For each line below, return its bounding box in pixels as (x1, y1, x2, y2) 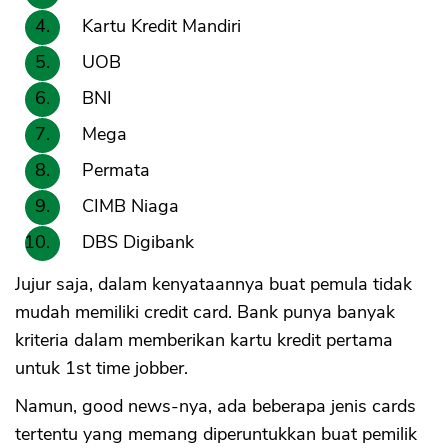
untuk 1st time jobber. (15, 356, 188, 381)
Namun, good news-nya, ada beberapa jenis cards (15, 394, 416, 419)
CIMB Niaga (82, 194, 179, 219)
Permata (82, 158, 150, 183)
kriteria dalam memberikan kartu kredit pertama (15, 328, 393, 353)
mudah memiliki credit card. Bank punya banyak (15, 300, 395, 325)
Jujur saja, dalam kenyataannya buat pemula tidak (15, 272, 412, 297)
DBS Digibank (82, 230, 194, 255)
